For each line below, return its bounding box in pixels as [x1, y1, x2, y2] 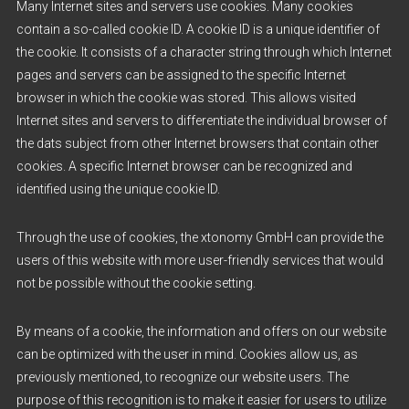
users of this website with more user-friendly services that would [16, 253, 383, 267]
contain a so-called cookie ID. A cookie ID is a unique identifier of [16, 22, 380, 37]
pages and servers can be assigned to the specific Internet [16, 68, 346, 82]
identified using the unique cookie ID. [16, 182, 220, 196]
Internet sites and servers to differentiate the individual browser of [16, 113, 387, 128]
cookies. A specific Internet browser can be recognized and [16, 159, 352, 173]
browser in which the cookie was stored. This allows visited [16, 90, 356, 105]
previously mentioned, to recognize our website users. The [16, 370, 349, 384]
